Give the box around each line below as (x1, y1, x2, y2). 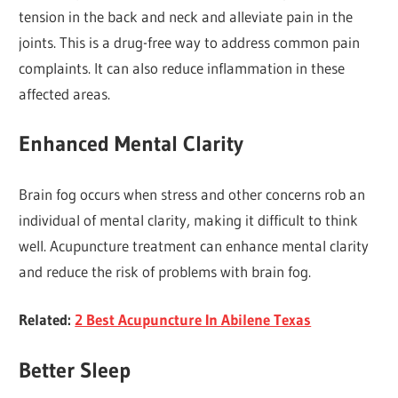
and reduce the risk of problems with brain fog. (19, 261, 312, 281)
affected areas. (19, 84, 111, 103)
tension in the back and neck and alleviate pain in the (19, 6, 354, 26)
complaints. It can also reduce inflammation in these (19, 58, 346, 77)
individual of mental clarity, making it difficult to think (19, 210, 359, 229)
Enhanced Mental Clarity (19, 131, 244, 157)
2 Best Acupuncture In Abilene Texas (75, 310, 312, 330)
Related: (19, 310, 76, 330)
